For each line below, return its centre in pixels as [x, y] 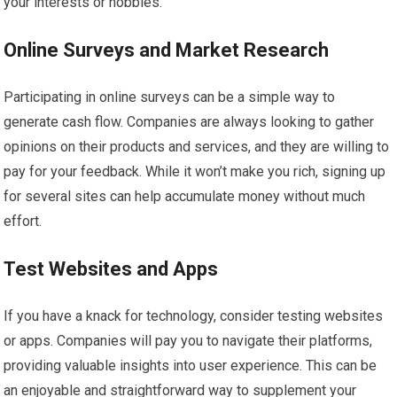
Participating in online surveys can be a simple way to [170, 97]
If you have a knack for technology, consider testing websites [194, 316]
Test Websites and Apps [111, 269]
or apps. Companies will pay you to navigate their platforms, [188, 341]
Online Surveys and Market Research [167, 50]
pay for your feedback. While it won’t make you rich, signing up [195, 171]
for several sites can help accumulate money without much [185, 196]
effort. [23, 221]
